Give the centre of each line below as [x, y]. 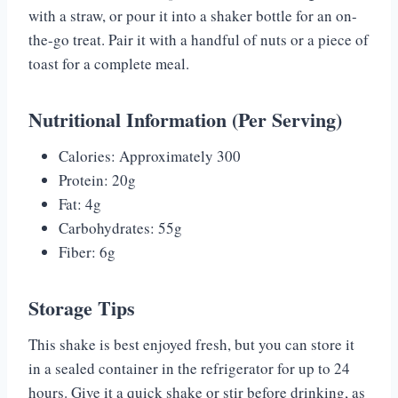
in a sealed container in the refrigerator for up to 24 [189, 369]
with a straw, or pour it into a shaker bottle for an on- [193, 16]
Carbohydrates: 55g [120, 228]
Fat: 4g [80, 204]
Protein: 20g [97, 180]
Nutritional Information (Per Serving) [185, 120]
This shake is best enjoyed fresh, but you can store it [191, 345]
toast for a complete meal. [109, 64]
